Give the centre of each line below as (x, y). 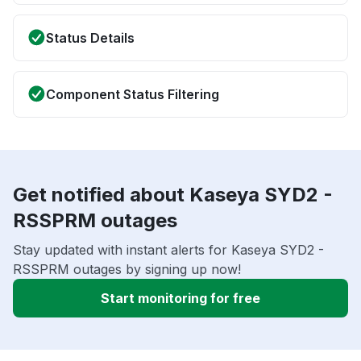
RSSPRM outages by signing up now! (127, 270)
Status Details (90, 38)
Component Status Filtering (133, 95)
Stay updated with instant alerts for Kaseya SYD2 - (168, 250)
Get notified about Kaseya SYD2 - (173, 195)
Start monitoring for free (180, 299)
